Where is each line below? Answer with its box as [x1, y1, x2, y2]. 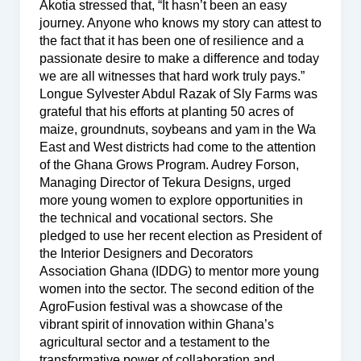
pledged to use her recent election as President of [39, 228, 322, 243]
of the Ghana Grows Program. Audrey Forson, [39, 157, 299, 172]
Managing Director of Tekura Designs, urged [39, 175, 291, 189]
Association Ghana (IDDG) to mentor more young [39, 263, 319, 278]
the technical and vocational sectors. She [39, 210, 273, 225]
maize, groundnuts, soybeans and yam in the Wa [39, 122, 316, 136]
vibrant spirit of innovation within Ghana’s [39, 317, 274, 331]
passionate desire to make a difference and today [39, 51, 319, 65]
